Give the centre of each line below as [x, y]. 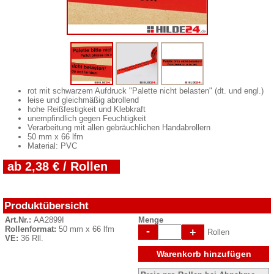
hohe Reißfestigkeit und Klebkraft [87, 109]
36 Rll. [32, 238]
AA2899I [49, 220]
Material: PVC [52, 146]
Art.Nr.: [19, 220]
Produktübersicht [46, 205]
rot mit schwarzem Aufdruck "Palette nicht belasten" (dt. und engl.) [146, 91]
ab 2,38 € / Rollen [57, 166]
